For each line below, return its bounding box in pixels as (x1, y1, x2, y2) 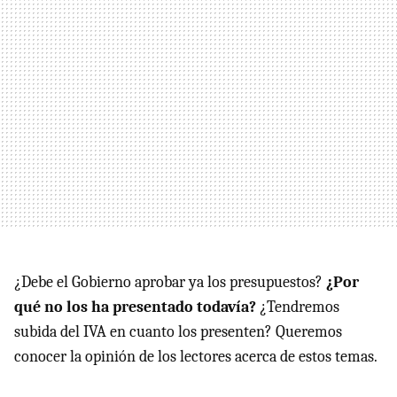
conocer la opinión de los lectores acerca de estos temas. (14, 346, 378, 366)
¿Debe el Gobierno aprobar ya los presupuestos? (14, 272, 326, 292)
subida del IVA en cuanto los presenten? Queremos (14, 322, 342, 341)
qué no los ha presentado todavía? (14, 297, 256, 316)
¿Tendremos (256, 297, 339, 316)
